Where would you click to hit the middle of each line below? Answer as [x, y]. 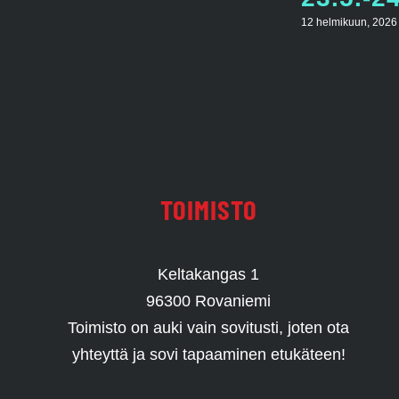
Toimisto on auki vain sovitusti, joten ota [208, 327]
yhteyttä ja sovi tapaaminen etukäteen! [208, 354]
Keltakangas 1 [208, 274]
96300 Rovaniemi [208, 301]
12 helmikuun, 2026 [349, 23]
